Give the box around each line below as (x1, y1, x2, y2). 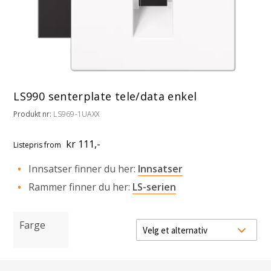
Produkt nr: (13, 108, 54, 119)
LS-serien (132, 180, 176, 194)
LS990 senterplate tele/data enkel (13, 89, 197, 104)
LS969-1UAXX (53, 108, 100, 119)
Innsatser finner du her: (28, 162, 138, 176)
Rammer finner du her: (28, 180, 132, 194)
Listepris (13, 140, 45, 151)
